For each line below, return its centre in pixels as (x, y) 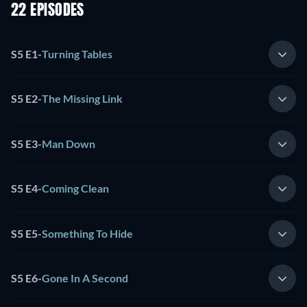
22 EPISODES (48, 11)
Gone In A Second (85, 278)
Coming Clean (75, 188)
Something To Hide (87, 233)
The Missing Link (82, 99)
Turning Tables (77, 53)
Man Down (69, 143)
